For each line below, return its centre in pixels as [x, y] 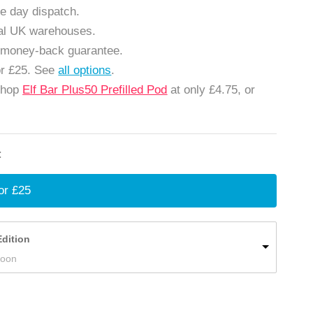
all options [85, 70]
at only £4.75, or [211, 89]
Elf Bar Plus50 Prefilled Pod [95, 89]
